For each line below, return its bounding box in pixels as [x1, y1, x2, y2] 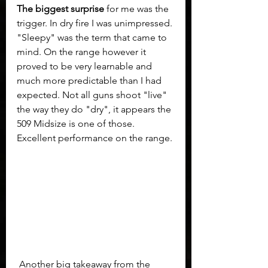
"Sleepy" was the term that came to [17, 32, 169, 44]
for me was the [104, 3, 171, 15]
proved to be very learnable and [17, 60, 154, 72]
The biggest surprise [17, 3, 104, 15]
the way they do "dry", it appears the [17, 103, 173, 115]
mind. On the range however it [17, 46, 148, 58]
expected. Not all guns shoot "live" [17, 89, 169, 101]
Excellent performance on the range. [17, 132, 172, 144]
